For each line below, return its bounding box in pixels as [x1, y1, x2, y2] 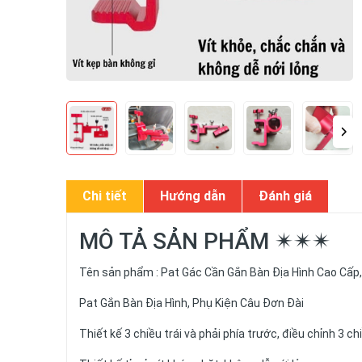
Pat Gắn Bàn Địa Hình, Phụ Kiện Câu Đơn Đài [79, 297, 304, 309]
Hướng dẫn [160, 188, 225, 204]
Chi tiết [82, 188, 127, 204]
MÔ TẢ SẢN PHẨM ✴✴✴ [79, 228, 330, 255]
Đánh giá [259, 188, 312, 204]
